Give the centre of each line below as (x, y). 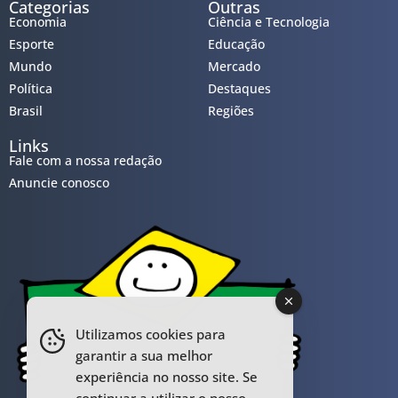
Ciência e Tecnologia (269, 21)
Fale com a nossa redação (85, 160)
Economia (38, 21)
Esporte (32, 44)
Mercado (234, 66)
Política (31, 88)
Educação (236, 44)
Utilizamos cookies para (151, 334)
